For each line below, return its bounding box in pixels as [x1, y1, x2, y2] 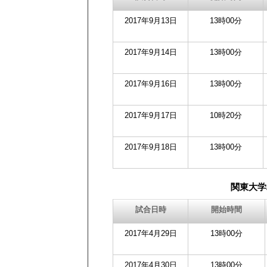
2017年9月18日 [124, 142, 177, 151]
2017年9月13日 [124, 16, 177, 25]
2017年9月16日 [124, 79, 177, 88]
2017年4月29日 [124, 229, 177, 238]
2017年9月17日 [124, 111, 177, 120]
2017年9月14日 [124, 48, 177, 57]
